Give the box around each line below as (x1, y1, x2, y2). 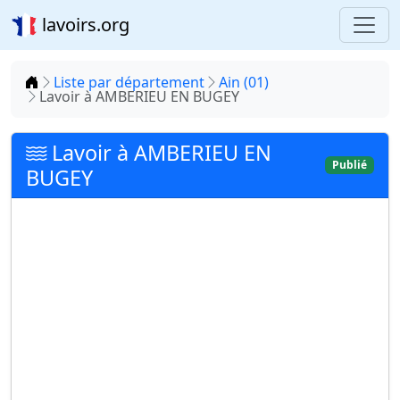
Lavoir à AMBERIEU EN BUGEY (39, 87, 239, 106)
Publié (332, 157, 368, 172)
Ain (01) (219, 72, 269, 92)
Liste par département (54, 72, 204, 92)
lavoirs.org (37, 12, 129, 37)
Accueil (38, 71, 86, 91)
